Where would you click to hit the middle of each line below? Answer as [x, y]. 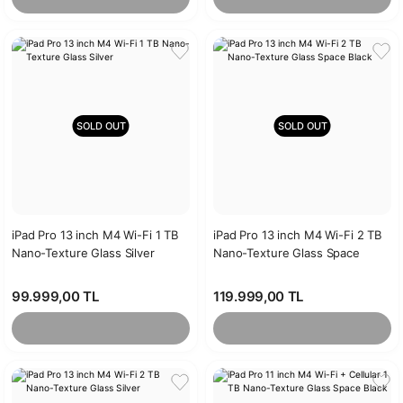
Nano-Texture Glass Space [287, 253]
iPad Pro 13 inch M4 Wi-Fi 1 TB [95, 235]
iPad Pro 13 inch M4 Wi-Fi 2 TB [298, 235]
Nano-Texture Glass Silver [83, 253]
